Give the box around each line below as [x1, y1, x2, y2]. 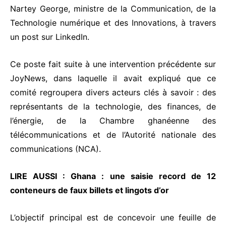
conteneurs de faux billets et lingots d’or [10, 185, 169, 196]
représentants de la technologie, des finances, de [10, 101, 216, 112]
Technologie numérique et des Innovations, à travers [10, 18, 216, 28]
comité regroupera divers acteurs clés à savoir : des [10, 87, 216, 98]
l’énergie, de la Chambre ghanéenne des [10, 116, 216, 126]
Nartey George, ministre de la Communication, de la [10, 4, 216, 14]
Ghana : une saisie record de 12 [71, 171, 216, 182]
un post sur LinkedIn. [10, 32, 89, 42]
